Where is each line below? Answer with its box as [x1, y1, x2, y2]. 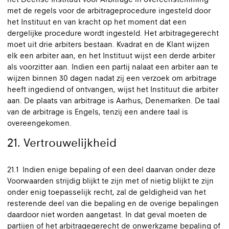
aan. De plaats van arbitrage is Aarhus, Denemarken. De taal [7, 96, 220, 105]
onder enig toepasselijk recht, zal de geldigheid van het [7, 188, 206, 196]
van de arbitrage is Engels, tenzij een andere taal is [7, 107, 188, 116]
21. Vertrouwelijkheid [7, 136, 117, 149]
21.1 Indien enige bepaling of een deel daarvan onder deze [7, 165, 216, 174]
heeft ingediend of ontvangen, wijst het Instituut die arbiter [7, 85, 218, 94]
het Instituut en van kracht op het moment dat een [7, 17, 187, 26]
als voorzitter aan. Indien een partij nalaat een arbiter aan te [7, 62, 218, 71]
